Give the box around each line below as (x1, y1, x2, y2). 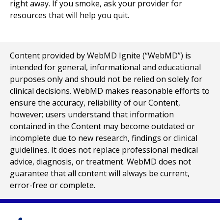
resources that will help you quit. (10, 10, 129, 21)
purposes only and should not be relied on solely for (10, 74, 202, 84)
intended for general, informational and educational (10, 62, 201, 73)
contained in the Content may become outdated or (10, 121, 195, 132)
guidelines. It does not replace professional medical (10, 144, 198, 155)
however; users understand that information (10, 109, 174, 120)
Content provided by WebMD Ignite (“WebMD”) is (10, 50, 191, 61)
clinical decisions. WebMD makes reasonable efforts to (10, 85, 210, 96)
